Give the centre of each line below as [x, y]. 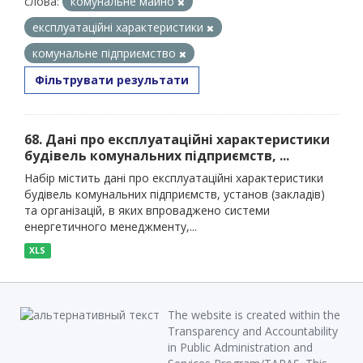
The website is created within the [254, 315]
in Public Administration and [240, 347]
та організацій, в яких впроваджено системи [147, 210]
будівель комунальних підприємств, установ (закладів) [175, 194]
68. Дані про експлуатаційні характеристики [177, 139]
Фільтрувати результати [112, 80]
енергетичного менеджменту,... [111, 226]
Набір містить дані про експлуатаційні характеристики [174, 178]
